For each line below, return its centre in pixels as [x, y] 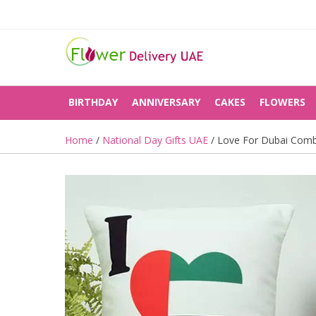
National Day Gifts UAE [155, 140]
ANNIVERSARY [166, 102]
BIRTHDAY [93, 102]
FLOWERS [282, 102]
